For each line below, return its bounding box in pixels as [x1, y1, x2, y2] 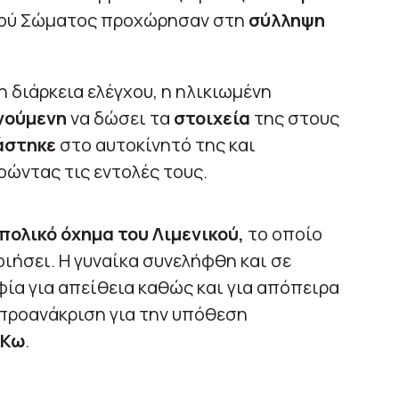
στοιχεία [173, 106, 254, 131]
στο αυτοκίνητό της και [55, 133, 256, 158]
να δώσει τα [66, 106, 174, 131]
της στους [253, 106, 339, 131]
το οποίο [243, 222, 322, 247]
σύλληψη [248, 8, 325, 33]
